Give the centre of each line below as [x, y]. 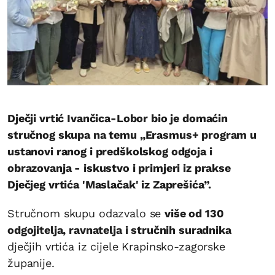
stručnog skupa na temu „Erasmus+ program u [132, 135]
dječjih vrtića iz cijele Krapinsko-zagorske [116, 247]
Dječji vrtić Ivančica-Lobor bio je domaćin [118, 118]
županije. [31, 263]
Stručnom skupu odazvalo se [86, 214]
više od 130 [194, 214]
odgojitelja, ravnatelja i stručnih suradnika [119, 230]
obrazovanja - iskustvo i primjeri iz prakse [119, 168]
